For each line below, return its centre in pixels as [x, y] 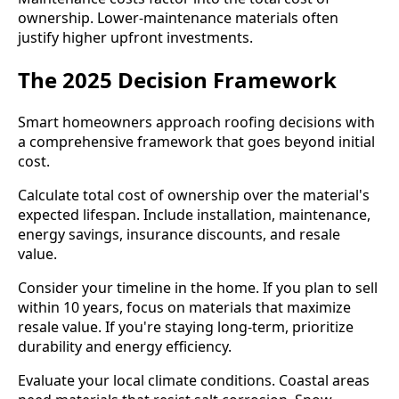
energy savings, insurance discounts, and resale [179, 234]
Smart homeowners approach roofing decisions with [196, 122]
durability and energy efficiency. [125, 346]
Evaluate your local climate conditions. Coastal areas [194, 380]
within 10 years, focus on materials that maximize [184, 307]
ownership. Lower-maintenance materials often [178, 18]
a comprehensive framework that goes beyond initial [196, 141]
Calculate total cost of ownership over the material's [194, 195]
